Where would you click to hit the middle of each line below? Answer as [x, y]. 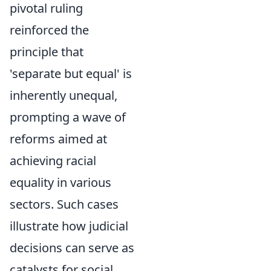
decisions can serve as [72, 248]
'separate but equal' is [71, 73]
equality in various [60, 182]
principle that [47, 52]
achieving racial [53, 161]
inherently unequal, [64, 95]
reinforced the [49, 30]
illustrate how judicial [69, 226]
